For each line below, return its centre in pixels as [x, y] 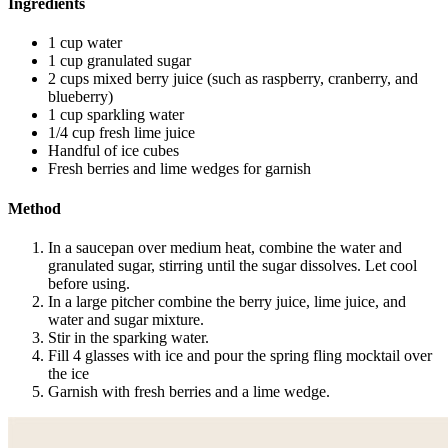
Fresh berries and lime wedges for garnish [179, 169]
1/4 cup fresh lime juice [121, 133]
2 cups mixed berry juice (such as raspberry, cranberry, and [233, 79]
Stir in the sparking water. [130, 338]
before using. [91, 284]
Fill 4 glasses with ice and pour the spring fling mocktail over [240, 356]
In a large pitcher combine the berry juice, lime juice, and [227, 302]
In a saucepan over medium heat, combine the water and [225, 248]
